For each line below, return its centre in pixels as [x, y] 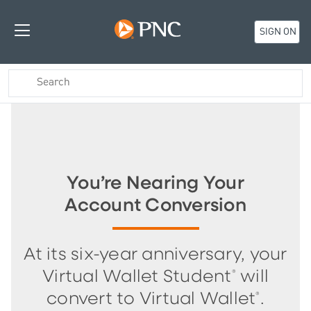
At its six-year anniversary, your [155, 254]
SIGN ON [278, 32]
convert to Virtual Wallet [151, 299]
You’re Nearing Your [155, 183]
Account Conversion [155, 205]
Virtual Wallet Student [137, 277]
